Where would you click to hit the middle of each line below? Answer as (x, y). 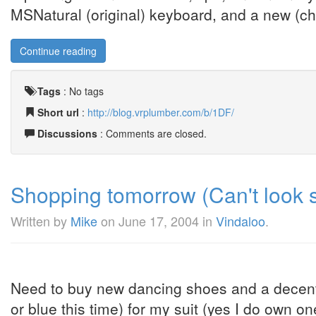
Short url (58, 112)
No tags (86, 91)
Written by (41, 221)
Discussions (67, 133)
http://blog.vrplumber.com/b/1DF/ (161, 112)
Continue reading (58, 51)
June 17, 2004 (159, 221)
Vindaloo (241, 221)
